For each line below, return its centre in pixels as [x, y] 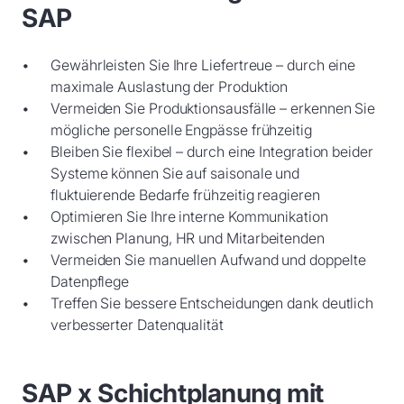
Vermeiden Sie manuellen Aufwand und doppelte [208, 260]
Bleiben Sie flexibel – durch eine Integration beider [212, 151]
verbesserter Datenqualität [137, 325]
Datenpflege [90, 281]
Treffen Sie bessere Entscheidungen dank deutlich [212, 303]
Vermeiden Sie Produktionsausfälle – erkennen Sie [213, 108]
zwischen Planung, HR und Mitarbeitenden [188, 238]
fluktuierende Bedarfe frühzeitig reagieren [185, 195]
